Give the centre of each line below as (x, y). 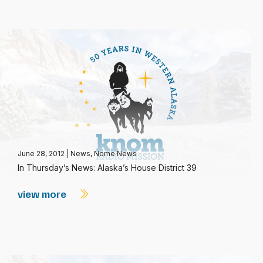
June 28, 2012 (42, 154)
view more (43, 194)
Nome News (115, 154)
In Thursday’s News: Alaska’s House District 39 (107, 168)
